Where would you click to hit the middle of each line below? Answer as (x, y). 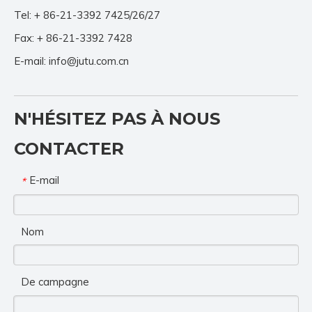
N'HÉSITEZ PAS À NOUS (117, 119)
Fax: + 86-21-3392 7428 (73, 38)
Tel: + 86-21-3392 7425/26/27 (87, 15)
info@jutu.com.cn (89, 61)
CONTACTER (69, 149)
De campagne (55, 282)
